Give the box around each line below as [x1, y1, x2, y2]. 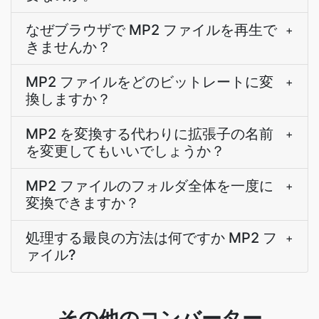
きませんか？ [26, 38, 111, 56]
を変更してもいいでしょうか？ [26, 142, 225, 159]
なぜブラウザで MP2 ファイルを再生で [26, 21, 277, 38]
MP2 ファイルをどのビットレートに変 [26, 73, 273, 90]
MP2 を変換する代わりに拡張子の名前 [26, 125, 273, 142]
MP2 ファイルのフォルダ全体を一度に [26, 177, 273, 194]
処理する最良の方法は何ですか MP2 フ [26, 229, 277, 246]
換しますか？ [26, 90, 111, 108]
